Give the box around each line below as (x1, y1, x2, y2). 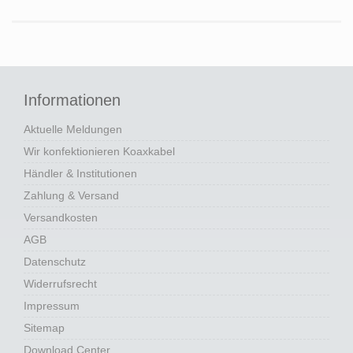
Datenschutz (24, 255, 86, 269)
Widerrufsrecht (24, 277, 97, 291)
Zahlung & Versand (24, 189, 119, 203)
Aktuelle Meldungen (24, 123, 122, 136)
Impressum (24, 299, 80, 313)
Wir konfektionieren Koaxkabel (24, 145, 175, 158)
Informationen (24, 91, 121, 110)
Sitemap (24, 321, 65, 335)
